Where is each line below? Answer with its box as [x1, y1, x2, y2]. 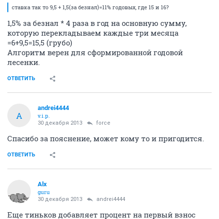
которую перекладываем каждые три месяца [7, 28, 178, 38]
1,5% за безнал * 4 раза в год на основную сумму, [7, 18, 187, 28]
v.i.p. [38, 112, 50, 119]
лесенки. [7, 57, 40, 67]
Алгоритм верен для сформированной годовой [7, 47, 183, 57]
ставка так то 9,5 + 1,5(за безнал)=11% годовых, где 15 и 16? [12, 3, 169, 11]
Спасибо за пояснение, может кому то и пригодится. [7, 133, 204, 143]
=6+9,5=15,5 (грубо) [7, 38, 72, 47]
